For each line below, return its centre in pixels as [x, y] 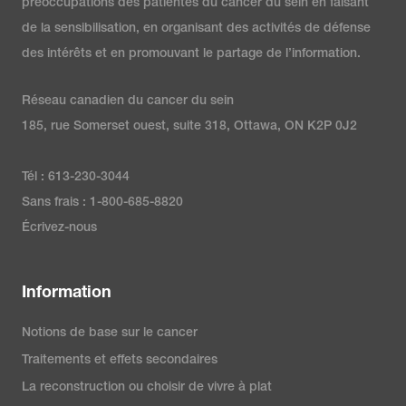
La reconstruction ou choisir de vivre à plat [147, 387]
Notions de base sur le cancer [110, 333]
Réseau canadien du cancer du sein [128, 101]
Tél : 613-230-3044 [76, 177]
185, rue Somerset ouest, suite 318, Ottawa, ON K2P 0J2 [189, 126]
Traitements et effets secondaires [120, 360]
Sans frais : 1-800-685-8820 [102, 203]
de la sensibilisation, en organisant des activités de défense [196, 29]
